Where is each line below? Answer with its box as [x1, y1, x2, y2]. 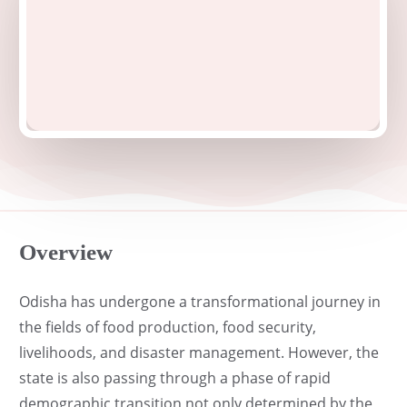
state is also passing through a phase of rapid [19, 367, 332, 388]
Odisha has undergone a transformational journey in [19, 291, 382, 312]
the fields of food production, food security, [19, 316, 317, 337]
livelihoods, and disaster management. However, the [19, 342, 380, 362]
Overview [19, 239, 114, 264]
